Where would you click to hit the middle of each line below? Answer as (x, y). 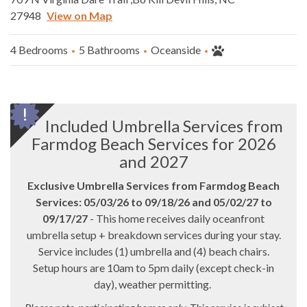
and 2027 (153, 161)
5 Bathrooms (109, 50)
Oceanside (176, 50)
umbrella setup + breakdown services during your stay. (153, 235)
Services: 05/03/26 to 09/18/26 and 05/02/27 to (153, 202)
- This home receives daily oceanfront (176, 218)
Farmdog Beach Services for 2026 (153, 144)
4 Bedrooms (39, 50)
